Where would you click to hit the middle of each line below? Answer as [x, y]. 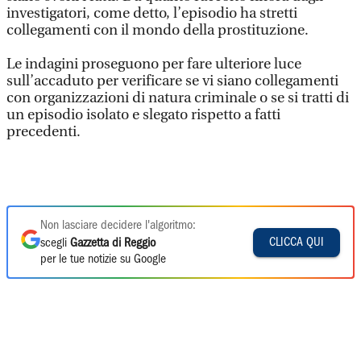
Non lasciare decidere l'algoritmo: [118, 226]
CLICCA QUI [297, 242]
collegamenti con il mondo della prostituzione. [158, 30]
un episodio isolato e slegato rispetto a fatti [143, 115]
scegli [55, 243]
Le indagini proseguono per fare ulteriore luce [154, 64]
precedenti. [45, 132]
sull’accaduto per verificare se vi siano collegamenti [172, 81]
